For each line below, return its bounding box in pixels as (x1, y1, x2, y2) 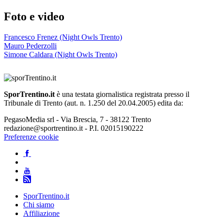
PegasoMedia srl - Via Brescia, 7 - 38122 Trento (4, 115, 151, 124)
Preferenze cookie (4, 133, 59, 141)
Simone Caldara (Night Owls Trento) (4, 50, 117, 59)
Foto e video (4, 10, 64, 23)
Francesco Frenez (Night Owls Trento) (4, 33, 122, 42)
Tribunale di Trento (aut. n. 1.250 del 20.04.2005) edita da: (4, 99, 183, 108)
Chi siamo (23, 201, 54, 209)
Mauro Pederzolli (4, 42, 57, 50)
